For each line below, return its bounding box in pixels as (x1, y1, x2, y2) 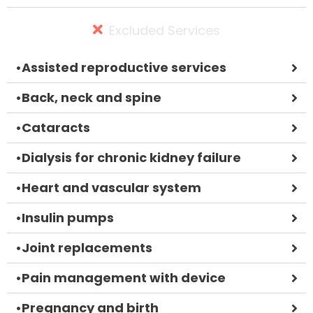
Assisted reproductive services (22, 58, 226, 76)
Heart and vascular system (22, 178, 201, 196)
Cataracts (22, 118, 90, 136)
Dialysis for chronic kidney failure (22, 148, 241, 166)
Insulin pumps (22, 208, 114, 226)
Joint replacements (22, 238, 152, 256)
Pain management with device (22, 268, 226, 286)
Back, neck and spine (22, 88, 161, 106)
